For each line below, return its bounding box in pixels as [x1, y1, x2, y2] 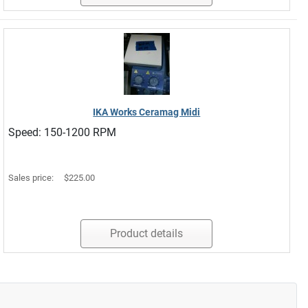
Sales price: [8, 172, 56, 183]
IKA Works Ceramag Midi [93, 106, 201, 118]
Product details [110, 226, 184, 240]
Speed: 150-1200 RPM [8, 125, 116, 139]
